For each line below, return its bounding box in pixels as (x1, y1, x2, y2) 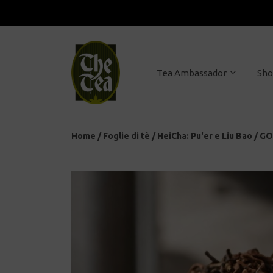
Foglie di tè (103, 130, 150, 141)
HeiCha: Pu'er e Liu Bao (157, 130, 252, 141)
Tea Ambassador (156, 67, 227, 78)
